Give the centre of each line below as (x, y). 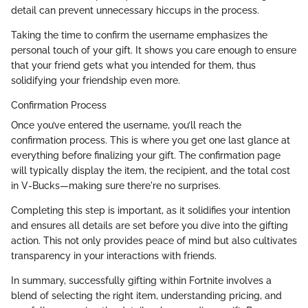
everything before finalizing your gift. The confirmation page (146, 155)
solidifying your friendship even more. (96, 80)
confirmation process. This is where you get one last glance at (151, 140)
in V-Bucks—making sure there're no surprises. (116, 185)
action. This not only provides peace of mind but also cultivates (154, 240)
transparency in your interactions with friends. (114, 255)
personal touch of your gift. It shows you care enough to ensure (154, 50)
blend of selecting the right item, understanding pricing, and (146, 295)
